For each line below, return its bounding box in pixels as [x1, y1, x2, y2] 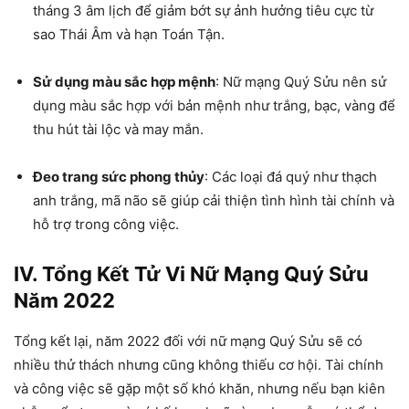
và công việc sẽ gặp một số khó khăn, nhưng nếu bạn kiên [14, 380, 385, 398]
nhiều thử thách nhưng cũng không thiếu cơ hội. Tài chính [14, 356, 383, 374]
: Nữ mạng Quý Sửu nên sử [215, 73, 386, 91]
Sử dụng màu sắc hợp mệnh [33, 73, 215, 91]
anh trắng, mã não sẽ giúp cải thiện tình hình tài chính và [33, 192, 394, 210]
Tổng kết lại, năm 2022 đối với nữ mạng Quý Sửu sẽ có [14, 332, 362, 351]
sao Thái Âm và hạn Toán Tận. [33, 26, 225, 44]
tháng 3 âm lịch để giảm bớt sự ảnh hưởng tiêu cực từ [33, 2, 373, 20]
